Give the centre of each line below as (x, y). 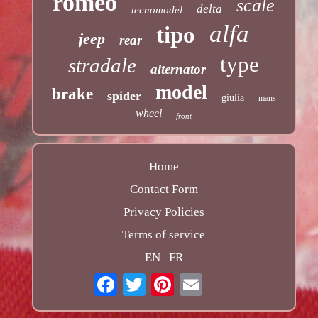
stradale (103, 66)
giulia (232, 98)
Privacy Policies (164, 212)
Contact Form (164, 190)
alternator (179, 70)
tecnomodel (157, 10)
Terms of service (164, 235)
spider (124, 96)
